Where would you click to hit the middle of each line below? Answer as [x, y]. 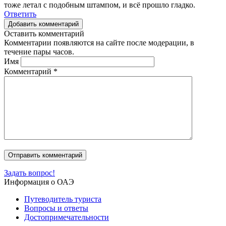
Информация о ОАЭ [39, 182]
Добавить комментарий [43, 24]
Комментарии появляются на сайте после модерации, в [99, 42]
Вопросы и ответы [56, 208]
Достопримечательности [67, 217]
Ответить [20, 14]
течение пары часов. [39, 51]
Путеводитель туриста [63, 199]
